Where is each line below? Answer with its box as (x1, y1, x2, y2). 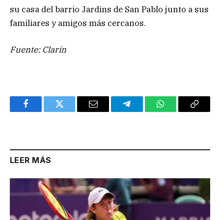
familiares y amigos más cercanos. (10, 18, 146, 29)
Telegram (126, 107, 160, 116)
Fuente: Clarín (10, 44, 66, 55)
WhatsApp (160, 107, 198, 116)
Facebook (25, 107, 59, 116)
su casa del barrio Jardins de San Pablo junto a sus (10, 4, 209, 15)
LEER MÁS (10, 155, 52, 165)
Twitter (58, 107, 84, 116)
